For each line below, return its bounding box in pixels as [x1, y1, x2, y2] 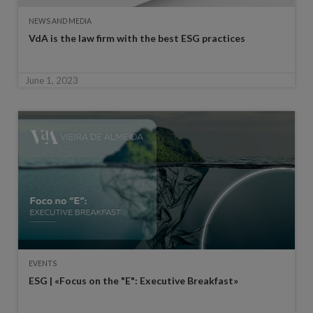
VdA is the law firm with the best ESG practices [28, 32, 245, 45]
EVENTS [28, 259, 57, 268]
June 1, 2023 [24, 75, 78, 87]
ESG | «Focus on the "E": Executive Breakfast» [28, 275, 238, 287]
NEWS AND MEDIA [28, 17, 92, 26]
